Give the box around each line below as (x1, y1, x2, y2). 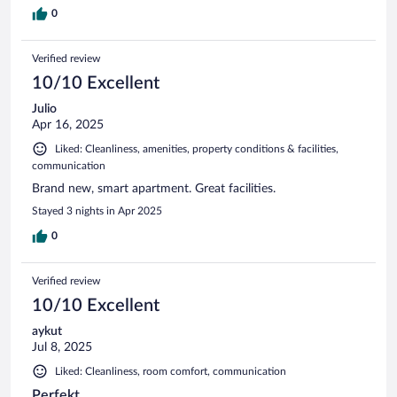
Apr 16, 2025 (32, 118, 104, 131)
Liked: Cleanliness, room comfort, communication (55, 365, 286, 377)
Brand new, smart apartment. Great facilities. (32, 182, 276, 195)
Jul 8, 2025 (32, 340, 92, 354)
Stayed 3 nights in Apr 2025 (32, 205, 162, 216)
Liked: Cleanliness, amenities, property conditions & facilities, (55, 143, 339, 154)
